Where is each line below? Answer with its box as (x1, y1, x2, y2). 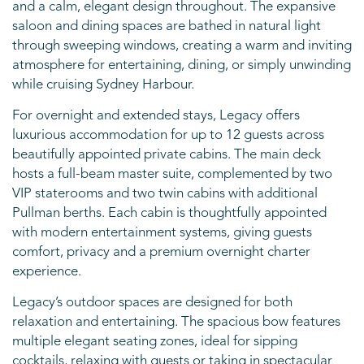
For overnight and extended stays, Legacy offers (12, 109, 300, 123)
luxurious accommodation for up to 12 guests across (12, 128, 324, 142)
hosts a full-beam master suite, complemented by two (12, 167, 332, 181)
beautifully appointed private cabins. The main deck (12, 148, 321, 162)
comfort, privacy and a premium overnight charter (12, 245, 310, 259)
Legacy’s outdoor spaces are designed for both (12, 296, 292, 310)
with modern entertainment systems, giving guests (12, 226, 312, 240)
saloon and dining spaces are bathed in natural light (12, 19, 321, 33)
